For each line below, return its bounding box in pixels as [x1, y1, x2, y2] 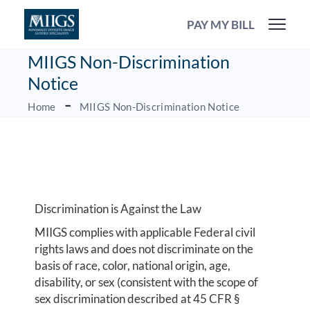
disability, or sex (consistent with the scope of [35, 275, 259, 289]
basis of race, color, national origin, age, [35, 258, 231, 273]
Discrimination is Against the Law [35, 201, 202, 216]
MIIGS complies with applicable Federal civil [35, 225, 256, 239]
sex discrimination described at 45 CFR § [35, 291, 241, 306]
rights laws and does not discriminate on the [35, 241, 254, 256]
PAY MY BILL [187, 17, 255, 32]
